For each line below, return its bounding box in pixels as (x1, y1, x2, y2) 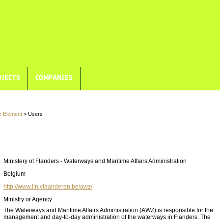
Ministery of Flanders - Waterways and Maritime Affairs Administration (3, 158, 187, 165)
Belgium (3, 170, 26, 178)
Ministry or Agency (3, 196, 52, 203)
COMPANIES (31, 73, 77, 82)
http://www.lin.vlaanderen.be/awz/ (3, 183, 92, 191)
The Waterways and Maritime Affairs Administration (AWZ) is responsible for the (3, 207, 213, 214)
